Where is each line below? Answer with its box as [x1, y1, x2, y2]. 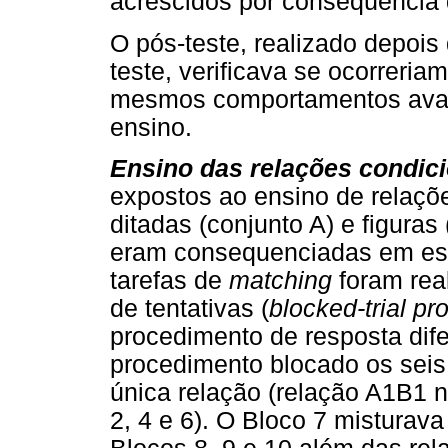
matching [229, 266, 332, 294]
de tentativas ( [110, 294, 269, 322]
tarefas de [110, 266, 229, 294]
